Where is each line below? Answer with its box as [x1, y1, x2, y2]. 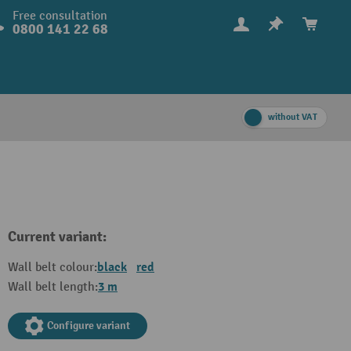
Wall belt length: [8, 280, 98, 295]
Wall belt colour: [8, 260, 97, 275]
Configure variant [47, 319, 130, 332]
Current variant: [8, 228, 107, 246]
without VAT [268, 111, 317, 123]
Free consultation [12, 9, 107, 24]
